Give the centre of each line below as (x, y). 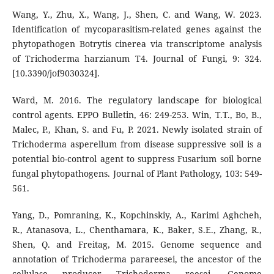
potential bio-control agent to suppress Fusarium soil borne (137, 159)
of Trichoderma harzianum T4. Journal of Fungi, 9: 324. (137, 59)
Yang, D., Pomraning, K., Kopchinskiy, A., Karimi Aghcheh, (137, 215)
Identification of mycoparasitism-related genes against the (137, 29)
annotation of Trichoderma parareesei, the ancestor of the (137, 259)
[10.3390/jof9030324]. (56, 73)
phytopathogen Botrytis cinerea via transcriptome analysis (137, 44)
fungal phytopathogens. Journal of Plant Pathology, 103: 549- (137, 174)
